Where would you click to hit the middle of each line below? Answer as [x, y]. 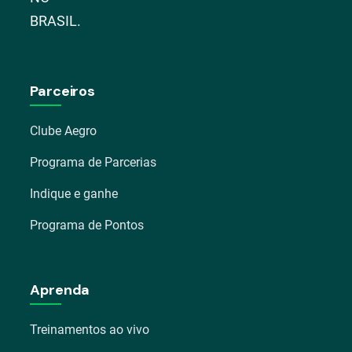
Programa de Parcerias [93, 162]
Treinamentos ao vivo [90, 330]
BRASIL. [56, 21]
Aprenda [60, 290]
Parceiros [62, 91]
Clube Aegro [64, 131]
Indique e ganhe [74, 194]
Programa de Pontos [87, 225]
